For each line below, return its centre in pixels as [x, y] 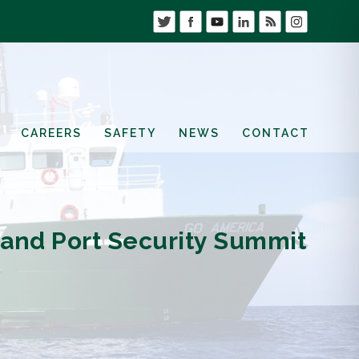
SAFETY [130, 133]
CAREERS [51, 133]
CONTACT [276, 133]
